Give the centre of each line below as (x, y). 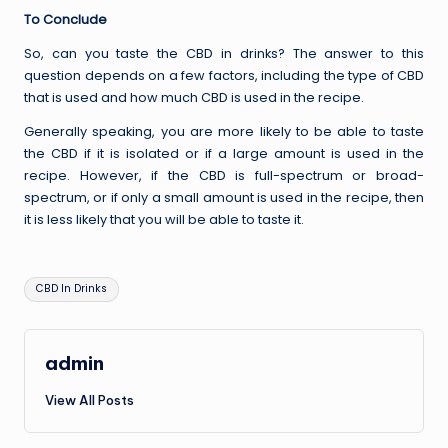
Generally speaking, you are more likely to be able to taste (224, 131)
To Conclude (65, 19)
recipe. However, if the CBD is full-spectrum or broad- (224, 175)
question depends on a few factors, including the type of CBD (224, 75)
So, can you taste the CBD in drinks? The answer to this (224, 53)
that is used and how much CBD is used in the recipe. (194, 97)
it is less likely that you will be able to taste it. (164, 219)
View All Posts (89, 399)
